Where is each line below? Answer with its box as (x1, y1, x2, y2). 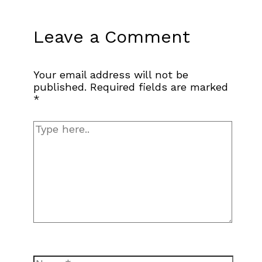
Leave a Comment (33, 26, 190, 47)
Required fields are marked (89, 80, 228, 93)
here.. (33, 133, 61, 146)
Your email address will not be (33, 68, 188, 81)
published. (33, 80, 87, 93)
